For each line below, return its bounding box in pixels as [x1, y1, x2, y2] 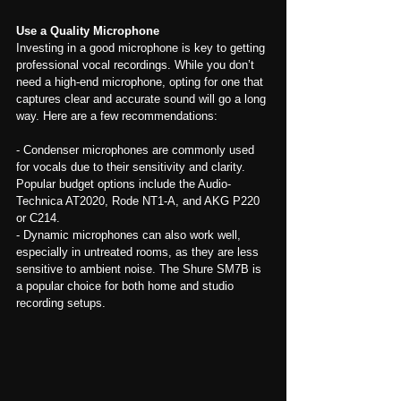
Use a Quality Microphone [16, 24, 159, 38]
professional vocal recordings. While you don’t [16, 58, 258, 73]
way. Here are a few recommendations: [16, 109, 218, 124]
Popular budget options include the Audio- [16, 177, 231, 192]
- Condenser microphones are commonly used [16, 143, 258, 158]
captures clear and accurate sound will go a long [16, 92, 269, 107]
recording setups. [16, 296, 106, 311]
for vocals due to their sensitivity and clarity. [16, 160, 249, 175]
